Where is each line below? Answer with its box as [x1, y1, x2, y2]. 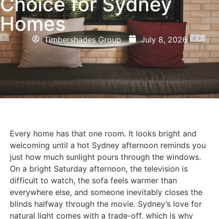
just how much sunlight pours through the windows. [10, 152, 201, 162]
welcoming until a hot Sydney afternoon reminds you [10, 140, 206, 150]
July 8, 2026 [140, 34, 187, 44]
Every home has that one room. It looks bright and [10, 128, 197, 138]
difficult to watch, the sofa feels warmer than [10, 175, 177, 185]
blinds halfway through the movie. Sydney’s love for [10, 198, 202, 209]
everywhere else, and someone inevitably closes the [10, 187, 202, 197]
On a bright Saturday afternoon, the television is [10, 163, 188, 174]
